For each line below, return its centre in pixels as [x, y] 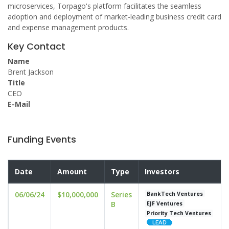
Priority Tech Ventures [179, 213]
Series [121, 194]
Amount [72, 171]
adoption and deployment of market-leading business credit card [114, 17]
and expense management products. [68, 27]
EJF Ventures [165, 203]
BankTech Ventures [175, 193]
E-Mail [19, 104]
